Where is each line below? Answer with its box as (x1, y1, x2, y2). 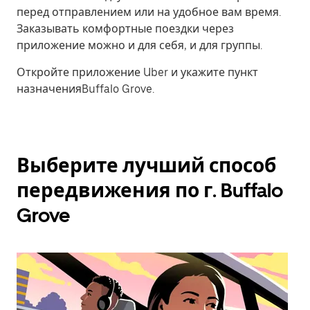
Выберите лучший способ (17, 154, 276, 177)
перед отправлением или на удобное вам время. (17, 6, 281, 19)
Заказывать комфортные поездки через (17, 22, 234, 35)
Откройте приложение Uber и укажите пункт (17, 66, 258, 79)
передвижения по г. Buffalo (17, 179, 283, 202)
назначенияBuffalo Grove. (17, 82, 154, 95)
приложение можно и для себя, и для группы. (17, 39, 262, 52)
